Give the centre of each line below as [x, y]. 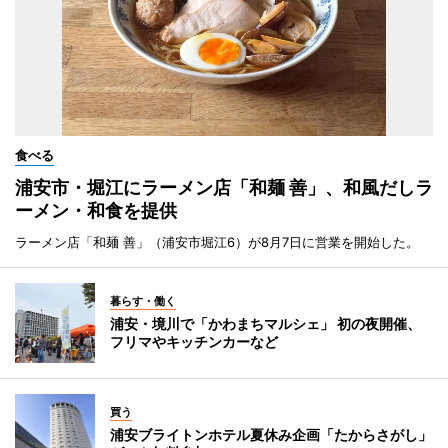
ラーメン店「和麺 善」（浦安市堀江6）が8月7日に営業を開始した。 [217, 241]
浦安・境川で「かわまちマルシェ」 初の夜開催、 [265, 323]
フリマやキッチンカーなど [194, 341]
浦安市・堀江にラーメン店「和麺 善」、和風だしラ [224, 187]
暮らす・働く [143, 300]
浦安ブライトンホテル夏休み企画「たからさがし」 [271, 434]
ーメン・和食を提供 [96, 210]
